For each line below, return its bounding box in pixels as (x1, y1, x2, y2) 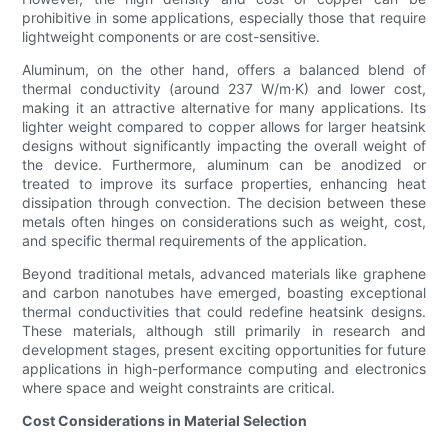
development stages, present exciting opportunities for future (22, 341, 426, 359)
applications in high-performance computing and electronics (22, 360, 426, 378)
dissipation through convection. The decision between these (22, 194, 426, 212)
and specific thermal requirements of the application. (22, 232, 368, 250)
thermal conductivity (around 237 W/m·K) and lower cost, (22, 80, 426, 98)
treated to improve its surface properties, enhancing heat (22, 175, 426, 193)
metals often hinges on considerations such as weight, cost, (22, 213, 426, 231)
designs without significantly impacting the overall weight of (22, 137, 426, 155)
